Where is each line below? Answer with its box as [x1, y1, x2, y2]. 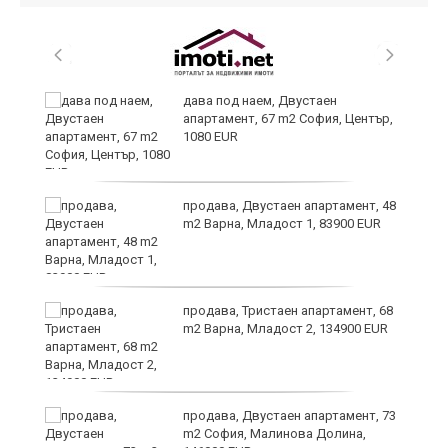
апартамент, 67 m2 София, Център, [183, 111, 393, 127]
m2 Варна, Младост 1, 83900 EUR [183, 216, 381, 232]
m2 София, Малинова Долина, [183, 426, 366, 442]
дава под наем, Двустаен [183, 93, 337, 109]
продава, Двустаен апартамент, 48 [183, 198, 396, 214]
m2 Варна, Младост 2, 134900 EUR [183, 321, 388, 337]
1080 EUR [183, 129, 238, 145]
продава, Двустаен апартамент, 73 [183, 408, 396, 424]
